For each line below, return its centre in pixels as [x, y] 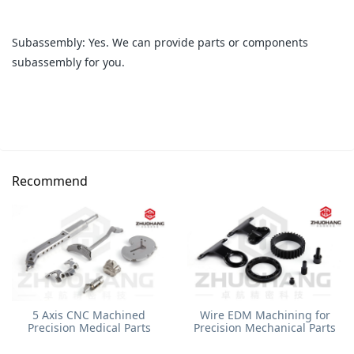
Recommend [50, 181]
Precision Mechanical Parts [265, 328]
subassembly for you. [68, 62]
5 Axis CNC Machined [89, 315]
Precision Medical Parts [89, 328]
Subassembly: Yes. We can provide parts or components [160, 43]
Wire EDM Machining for [265, 315]
